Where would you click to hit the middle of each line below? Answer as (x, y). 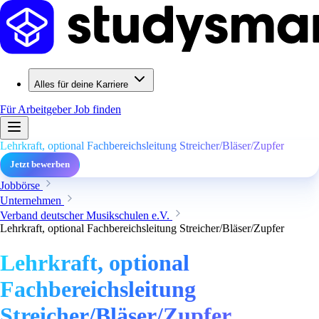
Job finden (98, 109)
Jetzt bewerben (40, 164)
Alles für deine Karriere (81, 84)
